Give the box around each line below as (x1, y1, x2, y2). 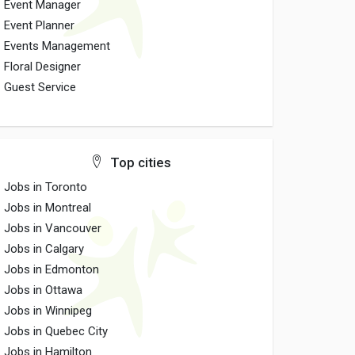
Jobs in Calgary (4, 242, 85, 256)
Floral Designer (4, 59, 82, 74)
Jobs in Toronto (4, 180, 88, 194)
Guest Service (4, 80, 77, 94)
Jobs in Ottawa (4, 283, 83, 297)
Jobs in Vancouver (4, 221, 102, 235)
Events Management (4, 39, 111, 53)
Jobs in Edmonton (4, 262, 100, 277)
